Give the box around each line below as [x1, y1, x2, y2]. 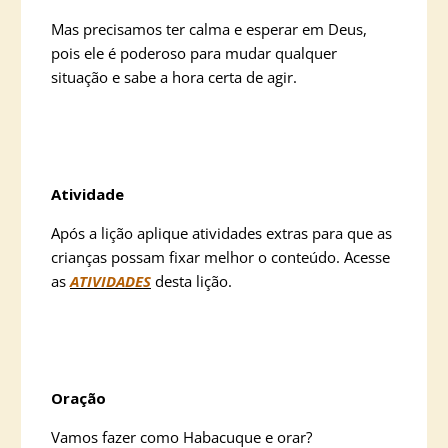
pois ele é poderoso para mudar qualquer [51, 43, 337, 63]
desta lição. [151, 271, 232, 291]
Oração [51, 388, 106, 408]
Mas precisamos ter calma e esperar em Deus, [51, 19, 367, 39]
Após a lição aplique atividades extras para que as [51, 223, 392, 243]
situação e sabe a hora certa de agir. [51, 67, 297, 87]
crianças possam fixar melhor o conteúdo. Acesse [51, 247, 390, 267]
